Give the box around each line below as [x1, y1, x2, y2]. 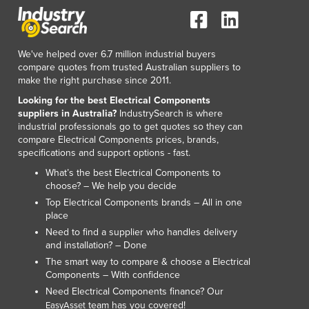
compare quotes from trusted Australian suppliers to [18, 61, 241, 73]
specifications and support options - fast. [18, 146, 190, 159]
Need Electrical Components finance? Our [46, 285, 223, 297]
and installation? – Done [46, 239, 147, 251]
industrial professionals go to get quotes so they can [18, 120, 243, 132]
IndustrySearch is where [117, 107, 223, 119]
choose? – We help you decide [46, 179, 177, 192]
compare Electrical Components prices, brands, [18, 133, 219, 146]
